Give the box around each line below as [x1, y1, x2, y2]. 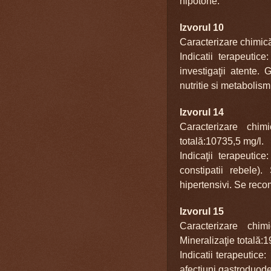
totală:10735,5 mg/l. [180, 135, 264, 146]
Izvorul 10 [180, 22, 224, 33]
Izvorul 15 [180, 206, 224, 217]
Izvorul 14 [180, 106, 224, 117]
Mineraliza [180, 235, 224, 246]
